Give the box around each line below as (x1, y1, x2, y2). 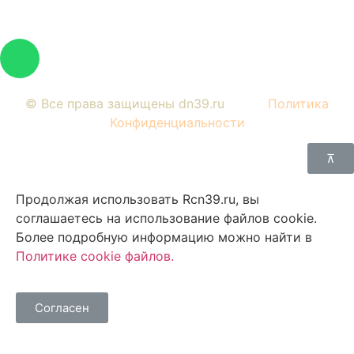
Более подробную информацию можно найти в (16, 228, 312, 245)
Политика (268, 95, 329, 111)
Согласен (35, 300, 89, 316)
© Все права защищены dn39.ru (25, 95, 268, 111)
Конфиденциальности (109, 114, 245, 130)
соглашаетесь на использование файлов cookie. (16, 209, 317, 226)
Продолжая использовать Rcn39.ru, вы (16, 190, 259, 207)
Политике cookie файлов (16, 247, 171, 264)
